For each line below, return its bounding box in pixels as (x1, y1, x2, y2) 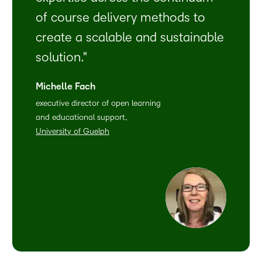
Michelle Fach (36, 81, 95, 92)
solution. (36, 50, 83, 65)
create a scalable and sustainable (36, 30, 224, 45)
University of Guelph (36, 127, 109, 136)
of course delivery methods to (36, 11, 205, 25)
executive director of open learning (36, 99, 161, 108)
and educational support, (36, 113, 127, 122)
